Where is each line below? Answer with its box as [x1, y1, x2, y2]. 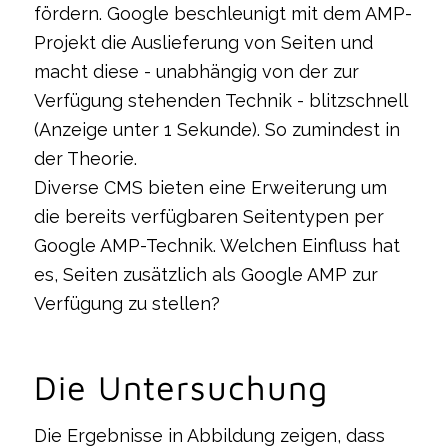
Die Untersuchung [33, 366, 328, 407]
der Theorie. [33, 147, 137, 169]
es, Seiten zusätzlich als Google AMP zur [33, 263, 378, 285]
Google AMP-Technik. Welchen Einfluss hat [33, 234, 400, 256]
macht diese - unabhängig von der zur [33, 60, 359, 82]
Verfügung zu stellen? [33, 292, 220, 314]
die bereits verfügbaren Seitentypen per [33, 205, 384, 227]
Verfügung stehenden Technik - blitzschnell [33, 89, 407, 111]
